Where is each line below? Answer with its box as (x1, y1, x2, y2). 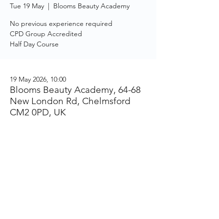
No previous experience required (10, 19, 112, 28)
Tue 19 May (10, 1, 44, 10)
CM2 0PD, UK (10, 107, 66, 118)
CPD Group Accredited (10, 29, 82, 38)
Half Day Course (10, 40, 59, 48)
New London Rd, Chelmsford (10, 95, 131, 107)
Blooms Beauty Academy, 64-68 (10, 84, 141, 95)
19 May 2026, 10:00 (10, 75, 66, 84)
